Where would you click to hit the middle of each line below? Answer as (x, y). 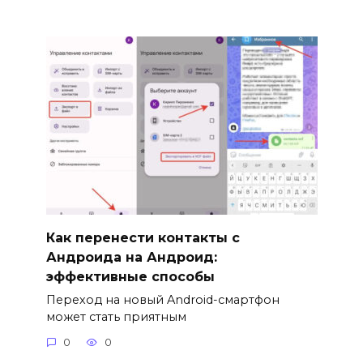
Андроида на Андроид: (131, 257)
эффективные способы (130, 276)
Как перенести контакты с (143, 237)
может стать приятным (116, 316)
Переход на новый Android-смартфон (162, 299)
